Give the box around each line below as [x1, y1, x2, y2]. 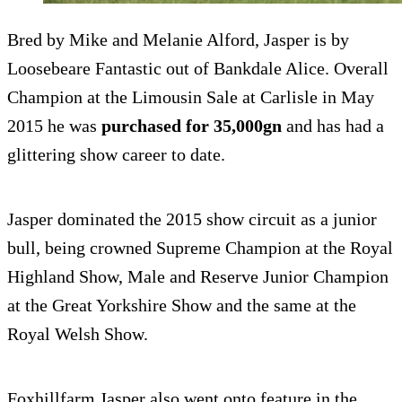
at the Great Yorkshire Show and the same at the [7, 294, 356, 315]
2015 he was [7, 115, 101, 135]
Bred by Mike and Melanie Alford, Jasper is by [7, 29, 349, 49]
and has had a [282, 115, 384, 135]
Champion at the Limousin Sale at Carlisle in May [7, 86, 374, 107]
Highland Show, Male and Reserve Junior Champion [7, 266, 389, 286]
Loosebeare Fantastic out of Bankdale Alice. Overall [7, 57, 389, 78]
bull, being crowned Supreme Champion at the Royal [7, 237, 393, 258]
